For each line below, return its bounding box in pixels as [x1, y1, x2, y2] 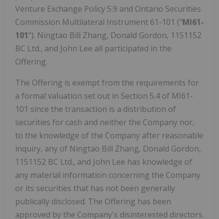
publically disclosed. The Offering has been [15, 196, 171, 207]
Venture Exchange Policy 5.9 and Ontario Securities [15, 3, 201, 14]
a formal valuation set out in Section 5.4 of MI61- [15, 90, 193, 101]
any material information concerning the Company [15, 169, 200, 180]
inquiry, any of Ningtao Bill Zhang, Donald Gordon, [15, 143, 201, 154]
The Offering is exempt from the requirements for [15, 77, 199, 88]
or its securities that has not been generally [15, 182, 175, 194]
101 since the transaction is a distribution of [15, 103, 176, 114]
